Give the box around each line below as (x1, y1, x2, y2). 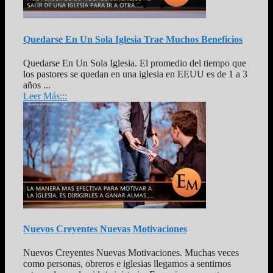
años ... (23, 79, 51, 90)
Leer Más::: (23, 90, 67, 101)
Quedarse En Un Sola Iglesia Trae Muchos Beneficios (23, 34, 243, 44)
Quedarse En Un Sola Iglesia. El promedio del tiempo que (23, 57, 246, 68)
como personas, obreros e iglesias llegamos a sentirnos (23, 258, 231, 269)
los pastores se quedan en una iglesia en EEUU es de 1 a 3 (23, 68, 247, 79)
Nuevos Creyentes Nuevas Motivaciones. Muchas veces (23, 247, 239, 258)
